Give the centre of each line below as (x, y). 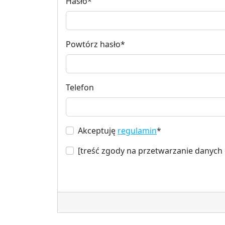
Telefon (80, 87)
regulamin (137, 130)
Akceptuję (98, 130)
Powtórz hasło (93, 44)
